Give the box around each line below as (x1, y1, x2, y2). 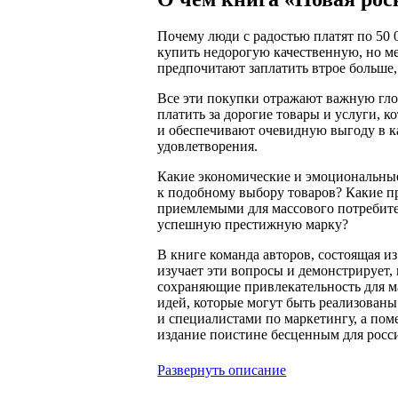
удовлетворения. (157, 139, 259, 155)
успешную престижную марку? (157, 217, 349, 233)
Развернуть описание (157, 362, 287, 378)
